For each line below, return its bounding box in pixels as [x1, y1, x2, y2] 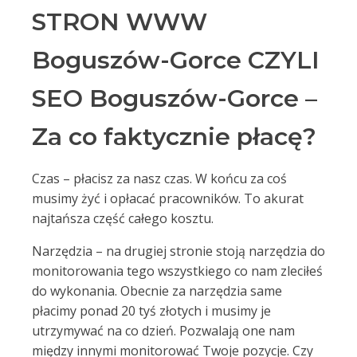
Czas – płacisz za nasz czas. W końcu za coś [32, 170, 287, 187]
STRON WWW [32, 7, 207, 37]
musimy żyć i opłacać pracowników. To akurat [32, 190, 304, 207]
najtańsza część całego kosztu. [32, 210, 214, 227]
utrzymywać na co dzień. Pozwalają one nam [32, 322, 295, 339]
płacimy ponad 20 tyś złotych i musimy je [32, 302, 271, 320]
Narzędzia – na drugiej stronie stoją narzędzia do [32, 242, 325, 260]
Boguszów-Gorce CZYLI [32, 45, 320, 75]
